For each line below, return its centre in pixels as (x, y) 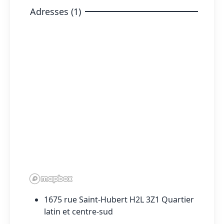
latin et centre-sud (78, 211)
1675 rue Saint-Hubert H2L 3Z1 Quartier (119, 199)
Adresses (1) (55, 11)
